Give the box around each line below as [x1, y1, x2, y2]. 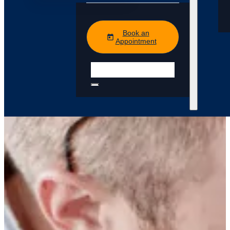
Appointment [115, 36, 157, 45]
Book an [122, 28, 149, 37]
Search [90, 61, 117, 70]
